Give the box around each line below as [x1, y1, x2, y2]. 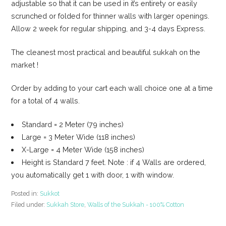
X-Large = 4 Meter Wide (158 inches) [21, 145, 144, 154]
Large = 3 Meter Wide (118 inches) [21, 132, 135, 141]
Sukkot [40, 190, 60, 198]
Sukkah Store [46, 201, 85, 209]
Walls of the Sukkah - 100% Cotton [87, 201, 185, 209]
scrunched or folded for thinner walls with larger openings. [11, 11, 210, 20]
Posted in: [11, 190, 40, 198]
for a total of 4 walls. [11, 96, 80, 105]
